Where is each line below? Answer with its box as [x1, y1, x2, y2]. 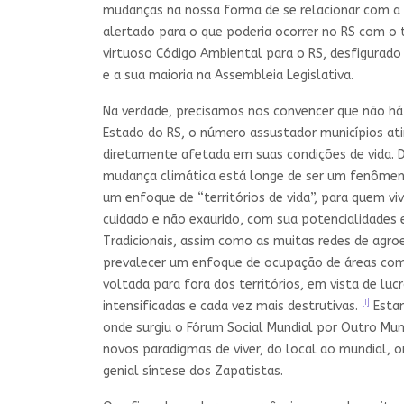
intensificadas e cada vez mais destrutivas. [103, 298, 362, 314]
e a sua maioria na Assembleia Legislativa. [103, 67, 353, 83]
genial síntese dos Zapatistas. [103, 363, 283, 379]
